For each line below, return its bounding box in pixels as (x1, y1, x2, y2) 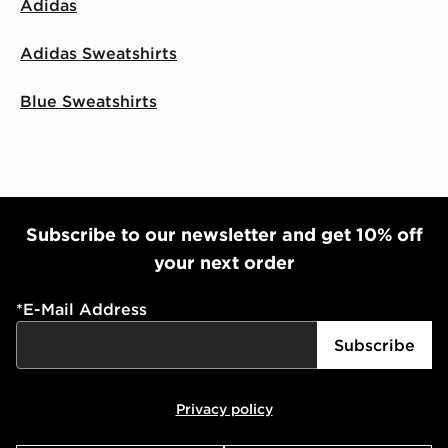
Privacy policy (175, 399, 273, 418)
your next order (153, 250, 295, 274)
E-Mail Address (23, 298, 147, 319)
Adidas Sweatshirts (20, 42, 177, 63)
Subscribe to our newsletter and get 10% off (25, 222, 423, 246)
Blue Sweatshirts (20, 90, 157, 111)
